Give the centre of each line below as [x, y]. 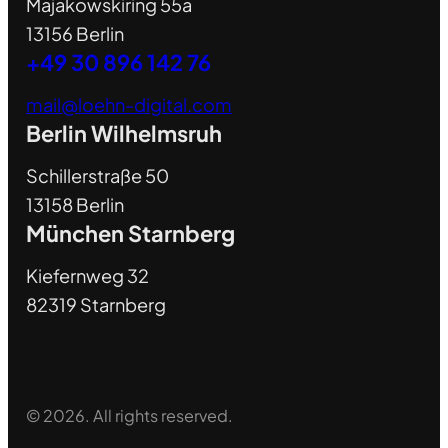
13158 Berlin [74, 204]
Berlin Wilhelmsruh [123, 132]
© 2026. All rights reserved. [129, 415]
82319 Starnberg [95, 304]
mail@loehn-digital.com [128, 104]
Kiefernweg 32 [87, 275]
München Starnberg [130, 232]
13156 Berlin [74, 33]
